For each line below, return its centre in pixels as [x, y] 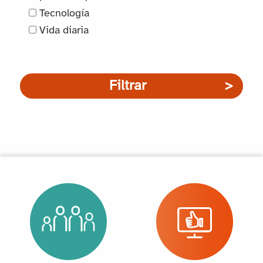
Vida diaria [63, 31]
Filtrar [127, 86]
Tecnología [63, 14]
